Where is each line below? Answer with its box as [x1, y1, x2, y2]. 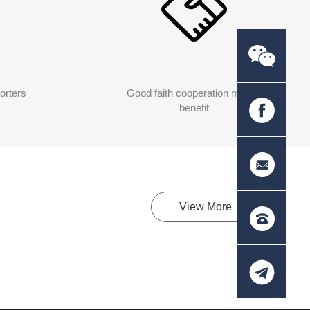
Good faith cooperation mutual [126, 87, 262, 100]
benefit [179, 102, 209, 114]
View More [179, 201, 232, 213]
